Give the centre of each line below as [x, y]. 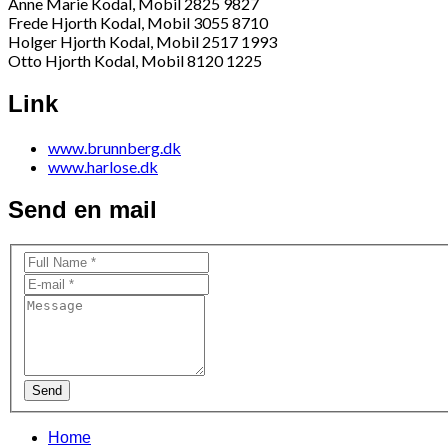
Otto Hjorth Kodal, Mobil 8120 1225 [135, 61]
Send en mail [82, 209]
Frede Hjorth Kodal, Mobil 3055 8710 [138, 23]
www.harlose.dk [103, 166]
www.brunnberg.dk [114, 147]
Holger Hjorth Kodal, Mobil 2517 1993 [142, 42]
